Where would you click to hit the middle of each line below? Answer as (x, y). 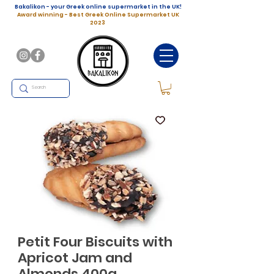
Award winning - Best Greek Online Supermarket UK (98, 15)
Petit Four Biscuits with (95, 242)
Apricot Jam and (75, 257)
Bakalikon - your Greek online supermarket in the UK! (98, 7)
